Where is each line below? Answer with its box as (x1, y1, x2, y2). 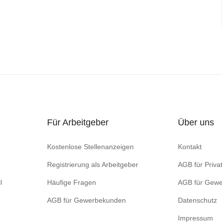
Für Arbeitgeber (47, 117, 109, 127)
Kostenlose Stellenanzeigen (47, 143, 134, 151)
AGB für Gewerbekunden (47, 196, 126, 204)
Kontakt (178, 143, 202, 151)
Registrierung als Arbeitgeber (47, 161, 138, 168)
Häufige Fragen (47, 178, 96, 186)
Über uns (178, 117, 214, 127)
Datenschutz (178, 196, 217, 204)
